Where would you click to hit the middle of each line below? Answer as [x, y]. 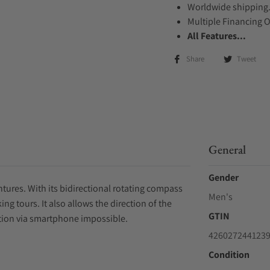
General [227, 149]
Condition [229, 255]
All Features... [217, 36]
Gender [223, 177]
